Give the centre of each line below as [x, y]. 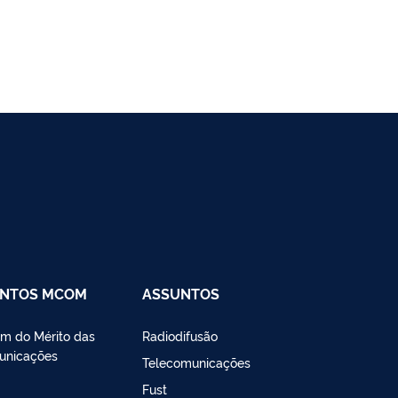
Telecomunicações [196, 362]
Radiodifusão [180, 335]
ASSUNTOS [181, 293]
